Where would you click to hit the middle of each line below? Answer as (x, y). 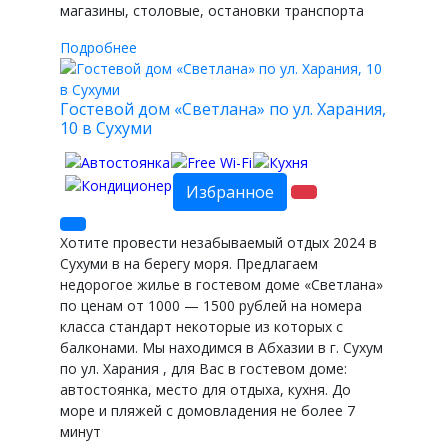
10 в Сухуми (106, 127)
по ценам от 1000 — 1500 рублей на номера (211, 306)
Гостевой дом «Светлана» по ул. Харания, (223, 108)
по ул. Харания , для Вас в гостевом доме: (203, 369)
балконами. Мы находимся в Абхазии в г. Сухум (221, 348)
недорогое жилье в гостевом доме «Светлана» (221, 285)
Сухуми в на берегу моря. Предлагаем (189, 264)
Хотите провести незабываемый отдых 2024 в (218, 243)
